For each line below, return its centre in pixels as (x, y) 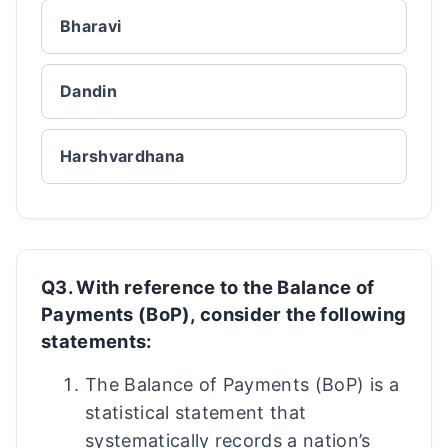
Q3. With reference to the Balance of (208, 287)
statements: (96, 341)
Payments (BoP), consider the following (224, 314)
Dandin (88, 91)
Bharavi (91, 26)
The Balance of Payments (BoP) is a (242, 384)
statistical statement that (196, 412)
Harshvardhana (122, 156)
